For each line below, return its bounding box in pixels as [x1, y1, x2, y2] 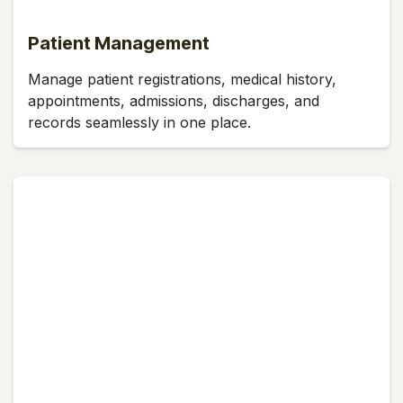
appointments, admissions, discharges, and [28, 91, 319, 110]
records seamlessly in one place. [28, 112, 255, 131]
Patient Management [28, 31, 210, 54]
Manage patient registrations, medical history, [28, 69, 336, 88]
